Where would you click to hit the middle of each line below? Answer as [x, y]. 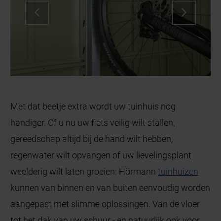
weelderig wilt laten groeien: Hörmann [84, 171]
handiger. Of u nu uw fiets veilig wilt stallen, [93, 122]
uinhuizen [180, 171]
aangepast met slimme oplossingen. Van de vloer [105, 204]
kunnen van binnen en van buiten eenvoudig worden [110, 187]
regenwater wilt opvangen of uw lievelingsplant [101, 155]
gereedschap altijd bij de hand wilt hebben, [92, 139]
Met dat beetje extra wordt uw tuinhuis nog [93, 106]
